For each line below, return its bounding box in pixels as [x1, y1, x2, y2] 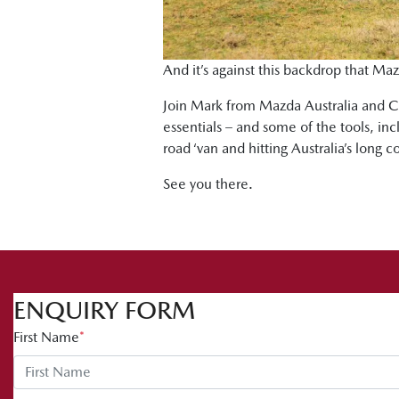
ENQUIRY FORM [13, 295, 195, 324]
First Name [13, 328, 79, 346]
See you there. [163, 175, 253, 192]
